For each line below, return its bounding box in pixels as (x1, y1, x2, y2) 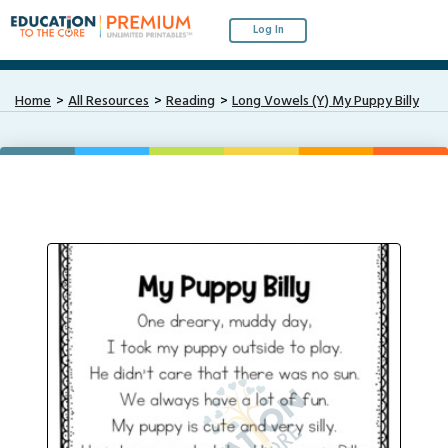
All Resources (68, 90, 149, 113)
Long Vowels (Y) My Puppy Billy (232, 90, 419, 113)
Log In (252, 20, 284, 39)
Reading (166, 90, 215, 113)
